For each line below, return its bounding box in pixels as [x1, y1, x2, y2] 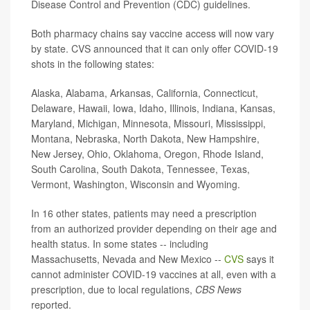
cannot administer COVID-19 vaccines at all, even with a [31, 267, 276, 282]
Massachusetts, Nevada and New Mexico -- [31, 252, 224, 266]
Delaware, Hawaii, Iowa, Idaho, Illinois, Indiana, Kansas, [31, 101, 275, 116]
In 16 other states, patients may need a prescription [31, 206, 257, 221]
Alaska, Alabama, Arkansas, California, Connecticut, [31, 86, 258, 100]
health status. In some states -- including [31, 237, 208, 251]
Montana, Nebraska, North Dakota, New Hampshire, [31, 131, 259, 146]
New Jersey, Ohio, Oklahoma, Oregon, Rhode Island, [31, 147, 264, 161]
